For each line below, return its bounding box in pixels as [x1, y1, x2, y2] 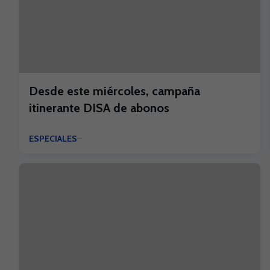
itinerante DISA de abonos [29, 101, 169, 115]
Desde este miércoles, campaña [29, 84, 200, 98]
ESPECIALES [29, 133, 77, 144]
